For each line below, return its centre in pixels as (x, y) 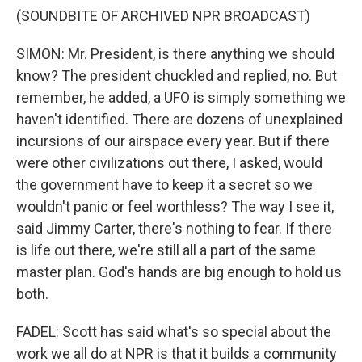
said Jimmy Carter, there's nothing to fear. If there (174, 228)
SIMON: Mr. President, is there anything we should (175, 54)
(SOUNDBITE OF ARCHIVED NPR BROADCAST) (163, 16)
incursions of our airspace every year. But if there (173, 141)
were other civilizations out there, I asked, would (169, 163)
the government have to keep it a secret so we (164, 185)
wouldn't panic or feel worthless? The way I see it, (175, 206)
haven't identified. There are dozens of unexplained (179, 119)
